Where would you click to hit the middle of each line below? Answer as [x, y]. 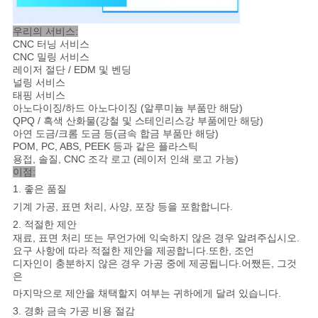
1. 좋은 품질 [39, 188]
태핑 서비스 [39, 95]
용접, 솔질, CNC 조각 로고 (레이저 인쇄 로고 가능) [125, 159]
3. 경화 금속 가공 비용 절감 [73, 311]
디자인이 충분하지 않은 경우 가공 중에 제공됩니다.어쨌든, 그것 [154, 263]
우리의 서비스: [45, 31]
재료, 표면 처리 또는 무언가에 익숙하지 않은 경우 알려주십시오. [156, 237]
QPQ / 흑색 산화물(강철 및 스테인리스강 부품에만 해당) [138, 120]
